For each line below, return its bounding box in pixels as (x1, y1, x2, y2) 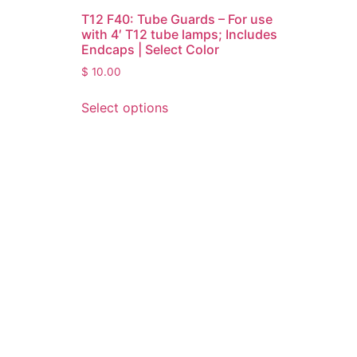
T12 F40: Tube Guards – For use (81, 10, 273, 27)
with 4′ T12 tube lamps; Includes (81, 25, 277, 42)
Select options (81, 99, 168, 116)
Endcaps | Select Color (81, 41, 219, 57)
